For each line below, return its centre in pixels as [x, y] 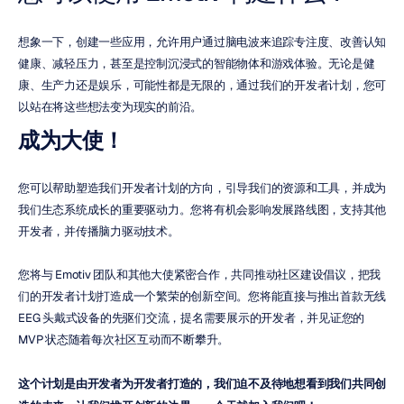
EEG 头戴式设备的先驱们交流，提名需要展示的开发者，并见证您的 [191, 318]
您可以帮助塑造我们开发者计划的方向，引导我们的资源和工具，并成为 [202, 188]
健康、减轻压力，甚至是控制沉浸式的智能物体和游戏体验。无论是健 [197, 64]
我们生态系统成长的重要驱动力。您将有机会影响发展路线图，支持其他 [202, 210]
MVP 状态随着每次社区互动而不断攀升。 [124, 340]
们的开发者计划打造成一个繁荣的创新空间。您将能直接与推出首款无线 [202, 296]
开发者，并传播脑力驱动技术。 [99, 231]
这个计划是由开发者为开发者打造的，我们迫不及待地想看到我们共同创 [202, 383]
